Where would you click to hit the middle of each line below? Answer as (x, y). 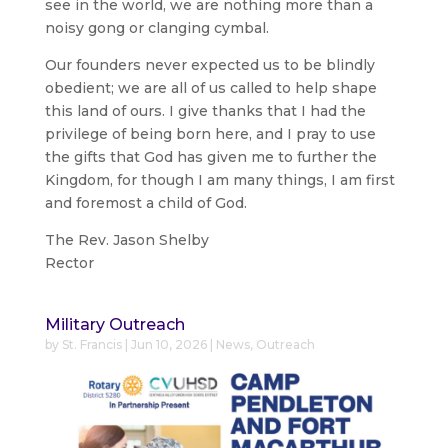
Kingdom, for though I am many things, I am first (219, 179)
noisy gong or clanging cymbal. (156, 27)
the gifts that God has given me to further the (210, 156)
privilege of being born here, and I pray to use (210, 133)
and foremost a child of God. (145, 202)
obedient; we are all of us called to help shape (210, 87)
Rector (69, 262)
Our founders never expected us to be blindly (209, 64)
